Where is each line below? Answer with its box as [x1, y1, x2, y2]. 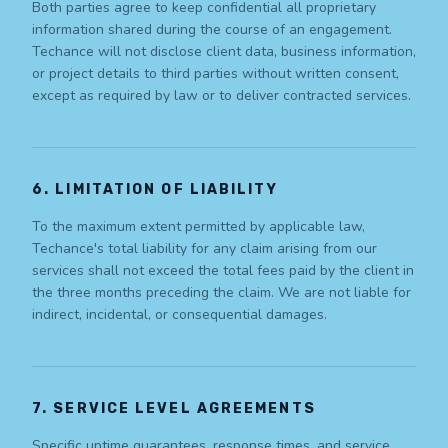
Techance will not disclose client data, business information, [32, 42, 416, 62]
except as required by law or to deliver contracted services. [32, 86, 411, 106]
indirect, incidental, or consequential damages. [32, 305, 327, 325]
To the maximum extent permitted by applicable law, [32, 217, 365, 237]
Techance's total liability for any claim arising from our [32, 239, 377, 259]
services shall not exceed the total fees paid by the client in [32, 261, 414, 281]
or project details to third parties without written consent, [32, 64, 399, 84]
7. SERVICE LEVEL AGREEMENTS [32, 400, 316, 418]
